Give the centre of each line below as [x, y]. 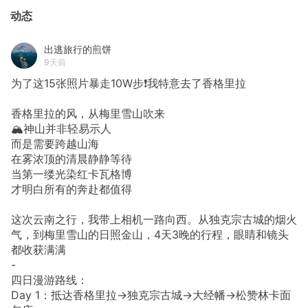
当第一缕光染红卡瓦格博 [71, 174]
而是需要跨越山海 [55, 143]
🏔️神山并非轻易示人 [61, 128]
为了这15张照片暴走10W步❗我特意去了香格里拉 [129, 83]
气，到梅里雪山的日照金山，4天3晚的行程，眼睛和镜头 [150, 234]
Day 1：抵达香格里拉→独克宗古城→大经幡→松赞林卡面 [151, 295]
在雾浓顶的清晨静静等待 [71, 158]
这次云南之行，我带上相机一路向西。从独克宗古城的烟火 [154, 219]
